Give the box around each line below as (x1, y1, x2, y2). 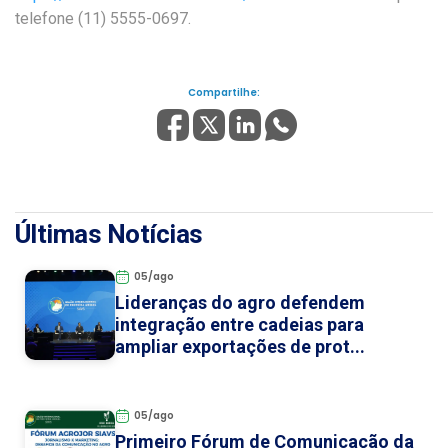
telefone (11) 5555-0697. (15, 9, 191, 29)
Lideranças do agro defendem (115, 291, 365, 313)
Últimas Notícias (15, 218, 203, 249)
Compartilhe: (188, 85, 260, 101)
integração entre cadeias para (115, 313, 364, 335)
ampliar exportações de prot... (115, 335, 365, 357)
